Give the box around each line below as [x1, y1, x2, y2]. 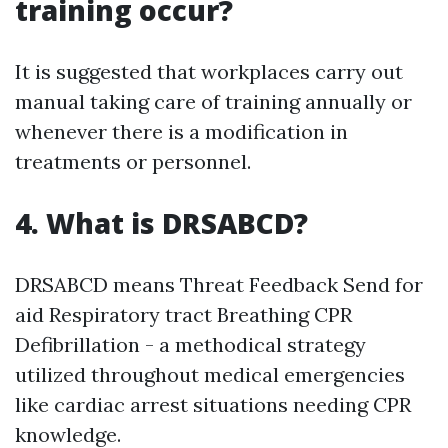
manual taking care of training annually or [15, 89, 412, 115]
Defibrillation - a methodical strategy [15, 332, 366, 358]
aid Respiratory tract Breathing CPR [15, 302, 352, 328]
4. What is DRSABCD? [15, 204, 308, 243]
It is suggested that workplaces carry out [15, 59, 403, 85]
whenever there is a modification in [15, 119, 348, 145]
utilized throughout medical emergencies [15, 362, 405, 388]
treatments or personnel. [15, 149, 251, 175]
